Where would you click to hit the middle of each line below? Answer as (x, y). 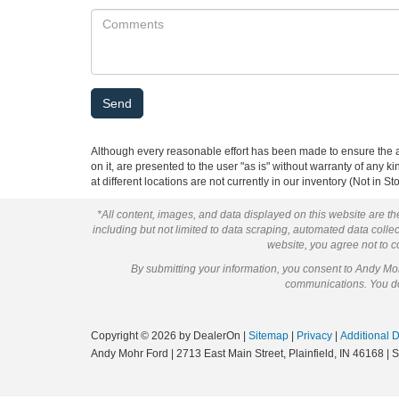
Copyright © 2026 (135, 335)
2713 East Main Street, (230, 353)
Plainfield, (311, 353)
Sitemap (269, 335)
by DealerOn (210, 335)
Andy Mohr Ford (130, 353)
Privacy (314, 335)
